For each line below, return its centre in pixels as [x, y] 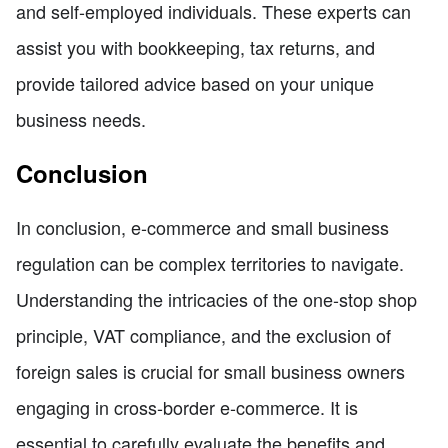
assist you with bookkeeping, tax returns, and [195, 47]
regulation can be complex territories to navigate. [210, 263]
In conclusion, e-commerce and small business [202, 227]
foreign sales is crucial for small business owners [210, 371]
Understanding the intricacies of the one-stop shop [216, 299]
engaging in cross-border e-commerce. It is [187, 407]
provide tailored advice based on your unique [195, 83]
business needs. [81, 119]
